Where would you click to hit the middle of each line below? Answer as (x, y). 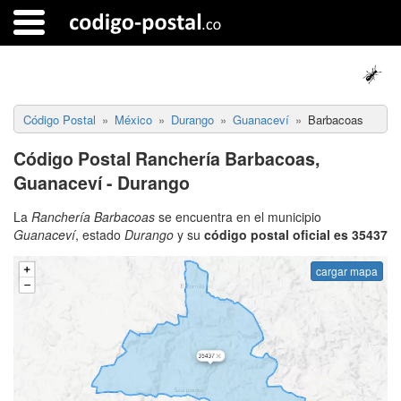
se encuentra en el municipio (238, 216)
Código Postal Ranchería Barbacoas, (166, 158)
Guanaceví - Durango (102, 182)
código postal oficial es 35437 (296, 234)
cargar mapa (347, 271)
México (133, 119)
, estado (100, 234)
